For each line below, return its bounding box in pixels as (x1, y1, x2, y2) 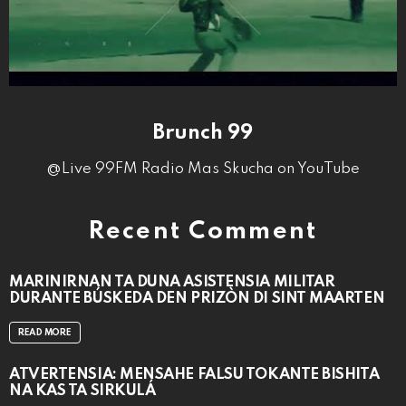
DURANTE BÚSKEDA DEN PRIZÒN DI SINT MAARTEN (9, 290, 385, 306)
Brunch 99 (153, 122, 253, 143)
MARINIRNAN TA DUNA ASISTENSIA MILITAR (9, 274, 335, 290)
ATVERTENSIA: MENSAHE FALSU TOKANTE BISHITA (9, 366, 380, 382)
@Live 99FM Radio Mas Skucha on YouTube (46, 160, 360, 177)
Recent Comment (88, 218, 318, 244)
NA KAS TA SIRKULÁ (9, 382, 156, 399)
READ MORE (18, 327, 72, 337)
